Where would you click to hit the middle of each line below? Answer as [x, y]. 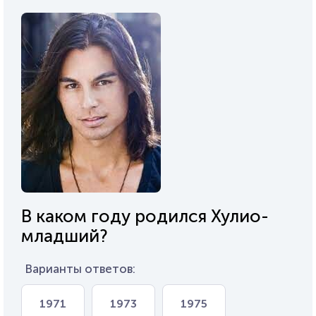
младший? [65, 236]
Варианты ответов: [80, 268]
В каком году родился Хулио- [145, 216]
